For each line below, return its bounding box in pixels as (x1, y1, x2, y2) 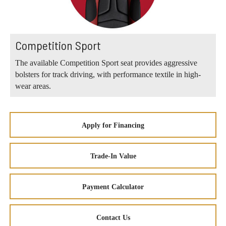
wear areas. (15, 81, 51, 90)
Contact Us (96, 213, 130, 221)
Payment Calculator (82, 183, 144, 191)
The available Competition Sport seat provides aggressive (15, 58, 197, 67)
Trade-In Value (90, 152, 136, 160)
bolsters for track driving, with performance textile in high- (15, 70, 201, 79)
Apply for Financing (82, 121, 144, 129)
